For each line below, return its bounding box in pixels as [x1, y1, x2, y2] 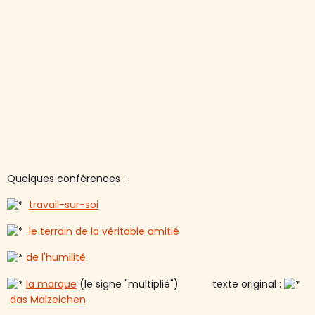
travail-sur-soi [29, 198, 98, 212]
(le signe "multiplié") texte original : [77, 276, 284, 291]
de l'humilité [26, 250, 86, 265]
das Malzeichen [10, 292, 86, 307]
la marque [26, 276, 77, 291]
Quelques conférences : [7, 172, 125, 186]
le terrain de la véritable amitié [26, 224, 179, 238]
